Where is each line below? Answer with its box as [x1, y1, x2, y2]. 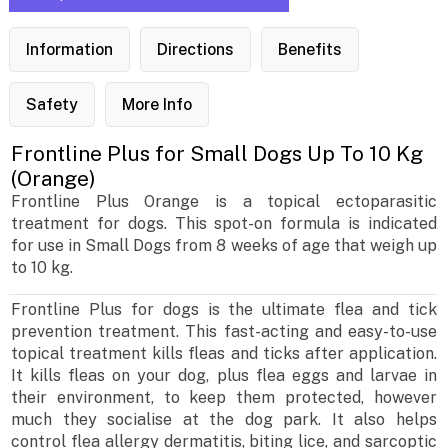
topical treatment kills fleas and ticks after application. [11, 344, 437, 364]
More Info [121, 95, 192, 115]
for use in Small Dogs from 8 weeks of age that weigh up [11, 236, 437, 256]
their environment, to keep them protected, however [11, 388, 437, 408]
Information [25, 40, 113, 60]
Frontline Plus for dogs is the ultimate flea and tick [11, 300, 437, 320]
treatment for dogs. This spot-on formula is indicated [11, 214, 437, 234]
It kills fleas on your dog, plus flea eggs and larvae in [11, 366, 437, 386]
